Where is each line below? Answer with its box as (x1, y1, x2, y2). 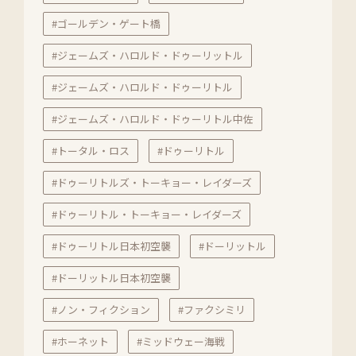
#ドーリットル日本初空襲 (51, 270, 171, 286)
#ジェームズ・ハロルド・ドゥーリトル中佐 (51, 111, 253, 127)
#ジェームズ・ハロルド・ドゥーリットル (51, 48, 243, 64)
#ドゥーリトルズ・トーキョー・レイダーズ (51, 175, 252, 191)
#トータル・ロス (51, 143, 130, 159)
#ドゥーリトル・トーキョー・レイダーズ (51, 207, 242, 222)
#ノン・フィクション (51, 302, 150, 318)
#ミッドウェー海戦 (136, 334, 225, 350)
